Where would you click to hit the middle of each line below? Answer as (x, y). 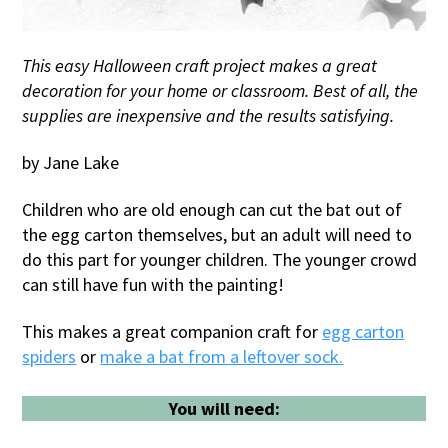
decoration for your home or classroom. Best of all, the (220, 90)
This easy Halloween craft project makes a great (200, 65)
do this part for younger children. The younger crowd (220, 259)
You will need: (224, 408)
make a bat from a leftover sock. (222, 356)
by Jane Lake (71, 162)
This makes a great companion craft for (172, 331)
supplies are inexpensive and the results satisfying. (208, 115)
